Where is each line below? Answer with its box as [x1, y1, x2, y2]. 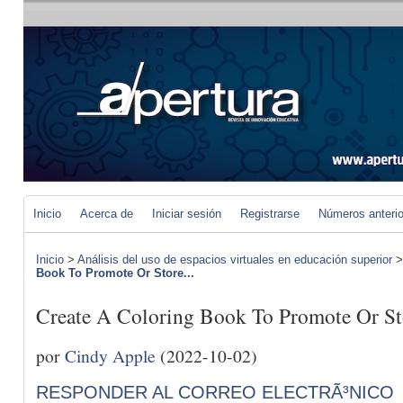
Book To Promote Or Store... [36, 266, 194, 280]
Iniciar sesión [152, 207, 221, 220]
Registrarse [240, 207, 300, 220]
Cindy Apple [65, 343, 156, 367]
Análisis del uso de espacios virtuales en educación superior [77, 253, 392, 266]
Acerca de [80, 207, 133, 220]
